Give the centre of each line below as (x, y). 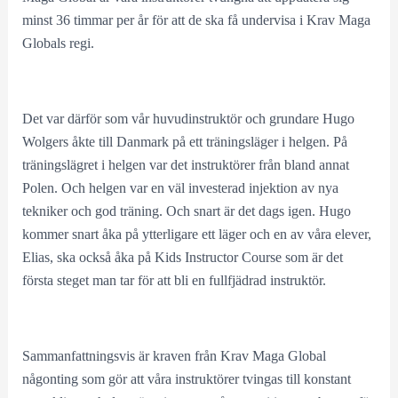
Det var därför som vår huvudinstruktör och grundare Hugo (188, 119)
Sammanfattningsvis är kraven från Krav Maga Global (174, 355)
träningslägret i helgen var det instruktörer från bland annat (185, 165)
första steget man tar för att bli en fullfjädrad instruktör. (174, 281)
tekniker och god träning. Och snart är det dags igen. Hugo (186, 211)
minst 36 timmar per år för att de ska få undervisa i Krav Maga (196, 20)
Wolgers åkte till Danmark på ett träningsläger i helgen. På (184, 142)
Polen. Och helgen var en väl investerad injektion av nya (180, 188)
